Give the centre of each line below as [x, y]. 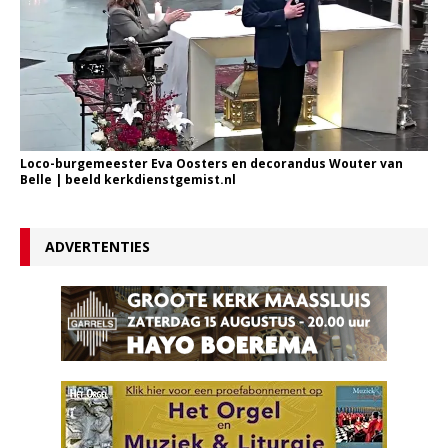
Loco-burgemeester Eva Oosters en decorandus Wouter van [211, 163]
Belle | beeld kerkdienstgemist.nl [128, 179]
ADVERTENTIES [97, 246]
